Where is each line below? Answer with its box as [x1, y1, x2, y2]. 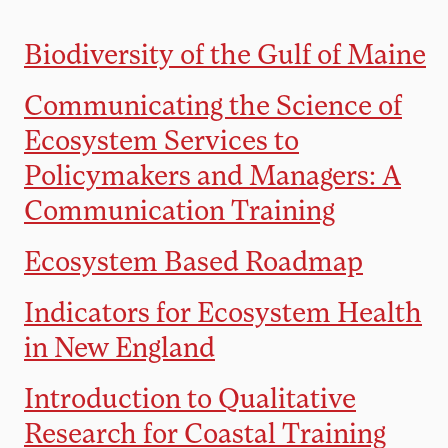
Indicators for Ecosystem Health [24, 294, 422, 329]
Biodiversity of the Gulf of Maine [24, 36, 426, 71]
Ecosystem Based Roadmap [24, 243, 363, 278]
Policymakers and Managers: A [24, 157, 401, 192]
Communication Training [24, 192, 335, 227]
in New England [24, 329, 215, 364]
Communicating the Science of [24, 87, 402, 122]
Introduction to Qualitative [24, 380, 356, 415]
